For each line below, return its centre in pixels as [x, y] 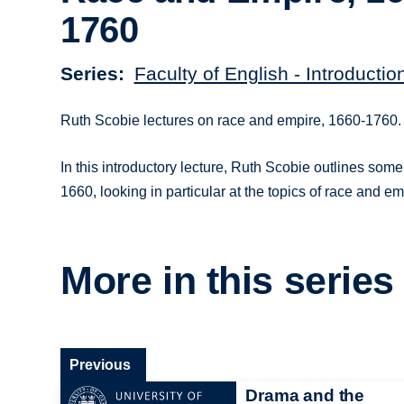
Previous [101, 364]
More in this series [228, 281]
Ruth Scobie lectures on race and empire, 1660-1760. [231, 120]
